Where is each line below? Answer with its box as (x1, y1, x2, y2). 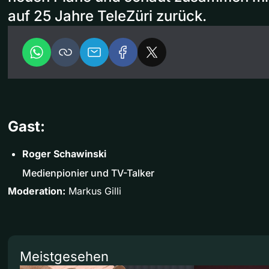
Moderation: (8, 184, 65, 197)
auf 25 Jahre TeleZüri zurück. (8, 7, 207, 25)
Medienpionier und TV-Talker (22, 166, 154, 179)
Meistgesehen (20, 248, 109, 264)
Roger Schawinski (22, 147, 106, 160)
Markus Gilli (65, 184, 121, 197)
